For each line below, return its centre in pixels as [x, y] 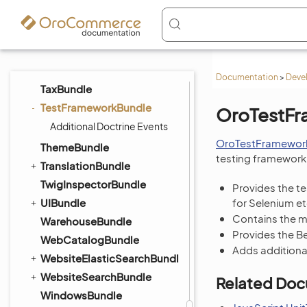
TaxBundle [66, 89]
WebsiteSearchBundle [96, 277]
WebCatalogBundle [90, 240]
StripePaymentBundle [95, 33]
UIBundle [63, 202]
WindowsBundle [81, 295]
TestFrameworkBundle [96, 107]
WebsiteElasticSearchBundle [113, 258]
